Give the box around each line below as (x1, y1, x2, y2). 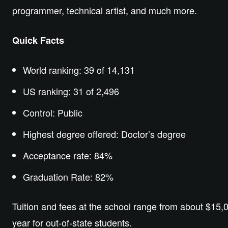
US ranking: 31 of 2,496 (23, 84, 119, 98)
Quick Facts (12, 34, 64, 47)
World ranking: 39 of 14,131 (23, 63, 135, 77)
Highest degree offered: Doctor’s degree (23, 127, 186, 141)
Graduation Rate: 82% (23, 170, 113, 184)
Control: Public (23, 106, 82, 120)
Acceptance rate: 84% (23, 149, 112, 162)
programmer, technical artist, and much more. (12, 4, 197, 17)
